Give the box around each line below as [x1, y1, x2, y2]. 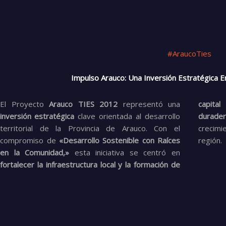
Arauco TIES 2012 [49, 99, 118, 109]
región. [198, 135, 222, 145]
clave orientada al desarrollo [74, 111, 180, 121]
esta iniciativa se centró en [69, 147, 180, 157]
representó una [118, 99, 180, 109]
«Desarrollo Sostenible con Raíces [59, 135, 180, 145]
